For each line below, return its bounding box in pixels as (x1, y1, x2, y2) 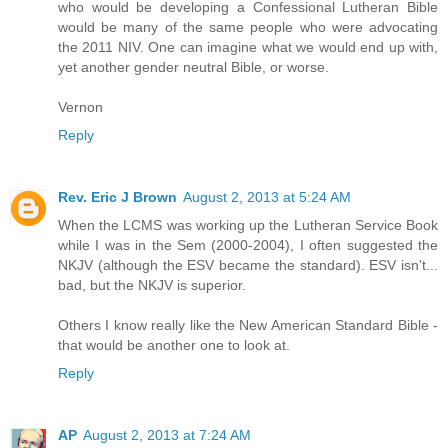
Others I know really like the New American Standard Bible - (58, 317, 438, 334)
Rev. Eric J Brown (58, 189, 177, 206)
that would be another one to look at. (58, 337, 290, 354)
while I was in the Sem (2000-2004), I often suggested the (58, 237, 438, 254)
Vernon (58, 99, 103, 116)
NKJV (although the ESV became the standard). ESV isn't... (58, 257, 438, 274)
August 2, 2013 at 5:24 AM (183, 189, 351, 206)
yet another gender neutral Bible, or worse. (58, 59, 329, 76)
